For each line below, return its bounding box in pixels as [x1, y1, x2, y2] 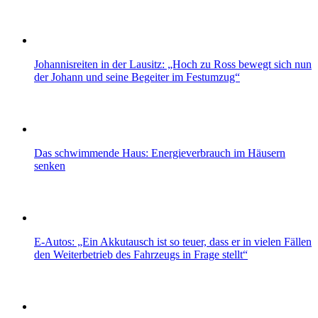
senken [34, 159, 65, 172]
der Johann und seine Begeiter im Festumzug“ [34, 70, 240, 83]
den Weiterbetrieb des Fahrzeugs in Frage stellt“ [34, 248, 248, 261]
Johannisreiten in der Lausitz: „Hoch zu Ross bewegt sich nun [34, 57, 312, 70]
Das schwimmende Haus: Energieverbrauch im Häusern [34, 146, 285, 159]
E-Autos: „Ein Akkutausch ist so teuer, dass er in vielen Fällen [34, 235, 312, 248]
